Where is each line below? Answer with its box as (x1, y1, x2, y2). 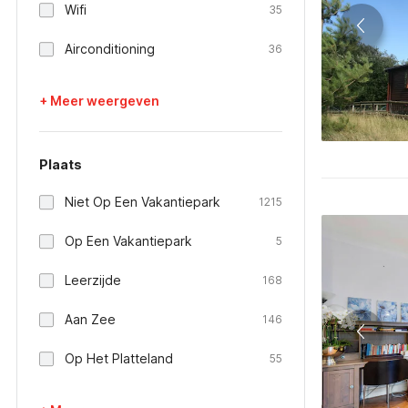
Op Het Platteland (65, 351, 173, 366)
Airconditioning (65, 41, 155, 56)
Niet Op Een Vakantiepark (65, 194, 220, 209)
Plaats (39, 157, 82, 172)
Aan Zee (65, 311, 116, 327)
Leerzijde (65, 272, 121, 288)
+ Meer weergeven (39, 93, 159, 108)
